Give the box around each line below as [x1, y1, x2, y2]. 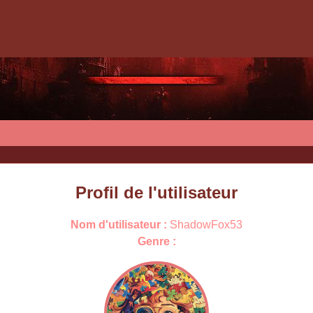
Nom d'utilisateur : [71, 219, 167, 231]
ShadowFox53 [167, 219, 242, 231]
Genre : [137, 235, 176, 247]
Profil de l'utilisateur [75, 183, 238, 202]
